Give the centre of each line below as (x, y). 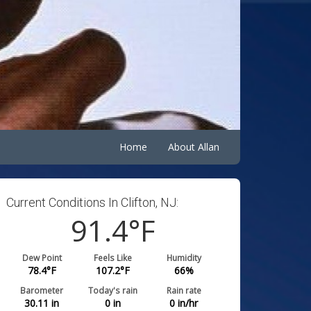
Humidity (184, 257)
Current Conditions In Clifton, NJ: (93, 202)
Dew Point (42, 257)
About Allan (194, 146)
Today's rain (113, 290)
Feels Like (113, 257)
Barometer (42, 290)
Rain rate (184, 290)
